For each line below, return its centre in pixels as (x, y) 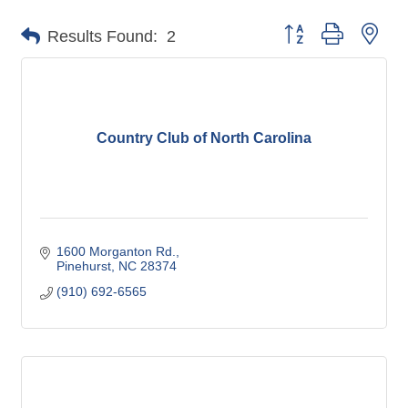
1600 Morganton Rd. (116, 252)
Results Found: (102, 36)
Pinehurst (83, 266)
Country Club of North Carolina (204, 138)
